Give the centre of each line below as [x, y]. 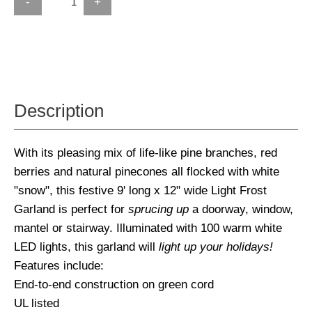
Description [59, 111]
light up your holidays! [216, 247]
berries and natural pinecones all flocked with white [147, 172]
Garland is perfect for [71, 209]
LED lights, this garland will [86, 247]
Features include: [59, 266]
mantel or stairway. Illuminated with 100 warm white [148, 228]
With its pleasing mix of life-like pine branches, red [146, 153]
